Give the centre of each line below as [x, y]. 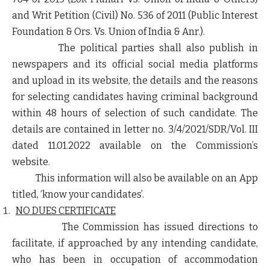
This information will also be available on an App [135, 178]
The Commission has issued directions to [135, 227]
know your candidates [92, 195]
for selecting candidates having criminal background [135, 97]
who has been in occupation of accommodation [135, 260]
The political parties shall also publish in [135, 48]
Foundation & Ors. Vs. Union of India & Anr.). [108, 32]
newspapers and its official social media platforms [135, 64]
